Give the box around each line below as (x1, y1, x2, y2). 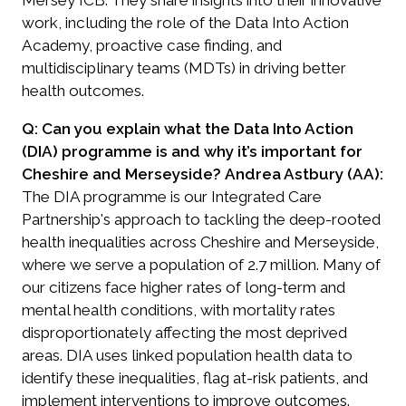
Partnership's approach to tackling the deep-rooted (22, 210, 381, 229)
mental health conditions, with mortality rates (22, 301, 335, 320)
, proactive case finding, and (89, 35, 282, 54)
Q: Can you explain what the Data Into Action (22, 120, 353, 139)
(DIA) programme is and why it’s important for (22, 142, 362, 161)
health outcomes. (22, 81, 144, 100)
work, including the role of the (22, 13, 235, 32)
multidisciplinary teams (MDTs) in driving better (22, 58, 346, 77)
